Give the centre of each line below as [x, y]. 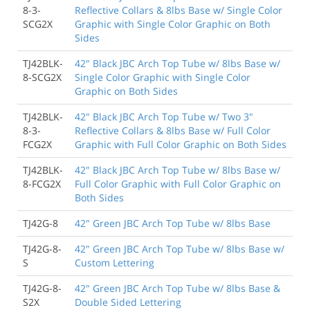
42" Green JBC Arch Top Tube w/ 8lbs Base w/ [180, 248]
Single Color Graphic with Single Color [163, 77]
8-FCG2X [42, 183]
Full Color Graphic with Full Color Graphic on [178, 183]
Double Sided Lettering [128, 302]
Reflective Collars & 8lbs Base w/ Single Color [179, 10]
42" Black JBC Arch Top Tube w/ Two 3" [164, 116]
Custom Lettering [115, 262]
